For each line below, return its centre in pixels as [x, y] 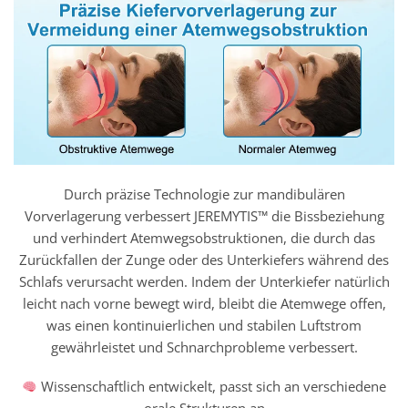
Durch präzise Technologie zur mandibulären [204, 194]
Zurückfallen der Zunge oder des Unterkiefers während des [204, 259]
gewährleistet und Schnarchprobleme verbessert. [204, 347]
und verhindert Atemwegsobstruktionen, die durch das [204, 237]
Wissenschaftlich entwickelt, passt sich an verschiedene [212, 387]
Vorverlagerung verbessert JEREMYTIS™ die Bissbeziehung [204, 215]
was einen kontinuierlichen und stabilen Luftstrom [204, 325]
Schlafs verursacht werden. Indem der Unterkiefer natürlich [204, 281]
